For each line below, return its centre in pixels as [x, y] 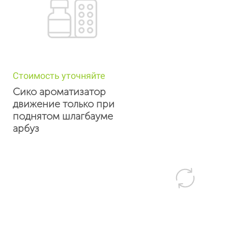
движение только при [63, 104]
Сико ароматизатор [59, 92]
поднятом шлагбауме [63, 116]
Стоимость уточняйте [59, 76]
